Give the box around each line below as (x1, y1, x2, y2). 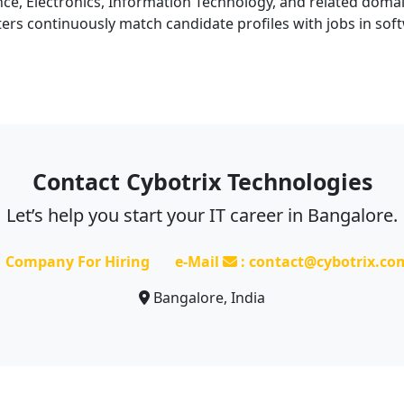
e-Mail (174, 252, 223, 271)
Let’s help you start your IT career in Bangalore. (6, 203, 398, 227)
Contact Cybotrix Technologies (32, 166, 372, 197)
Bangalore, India (150, 288, 265, 308)
